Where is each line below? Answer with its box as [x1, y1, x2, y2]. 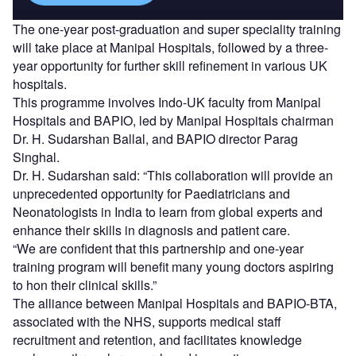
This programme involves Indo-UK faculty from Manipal [13, 92, 321, 111]
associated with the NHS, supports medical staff [13, 311, 281, 331]
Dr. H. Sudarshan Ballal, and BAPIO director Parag [13, 129, 298, 148]
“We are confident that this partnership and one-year [13, 238, 304, 257]
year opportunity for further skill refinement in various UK [13, 56, 327, 75]
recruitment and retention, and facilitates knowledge [13, 330, 302, 349]
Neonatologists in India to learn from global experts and [13, 202, 323, 221]
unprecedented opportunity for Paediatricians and [13, 184, 290, 203]
